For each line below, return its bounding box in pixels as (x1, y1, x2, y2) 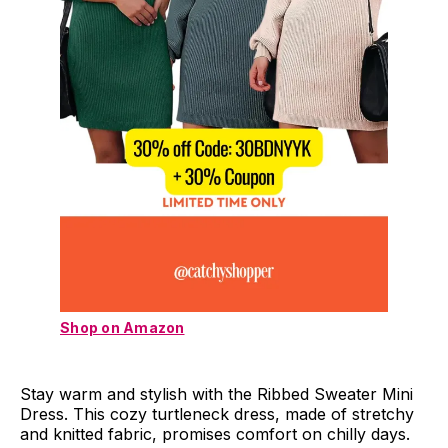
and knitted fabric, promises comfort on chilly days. (20, 424, 410, 445)
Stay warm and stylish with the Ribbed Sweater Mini (20, 384, 413, 405)
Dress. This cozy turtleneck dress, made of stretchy (20, 404, 414, 425)
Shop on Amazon (60, 319, 185, 337)
